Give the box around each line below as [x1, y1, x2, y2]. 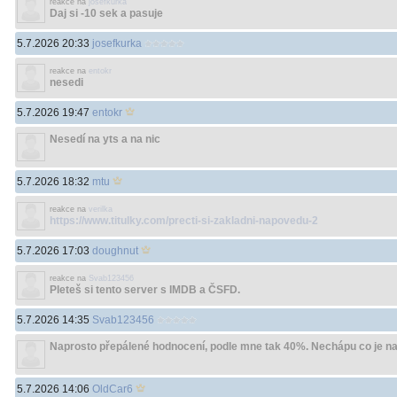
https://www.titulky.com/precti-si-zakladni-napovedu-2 [50, 214, 318, 227]
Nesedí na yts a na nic [50, 133, 160, 145]
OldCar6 [92, 383, 133, 395]
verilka [89, 205, 113, 214]
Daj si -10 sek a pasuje [50, 7, 163, 19]
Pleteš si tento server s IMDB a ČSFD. [50, 284, 240, 296]
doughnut [92, 245, 138, 257]
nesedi [50, 76, 83, 89]
